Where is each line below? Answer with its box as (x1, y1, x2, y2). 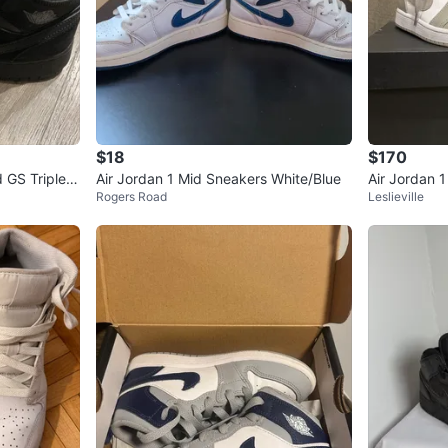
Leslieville (368, 188, 424, 204)
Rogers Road (96, 188, 167, 204)
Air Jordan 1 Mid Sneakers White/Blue (96, 169, 341, 187)
